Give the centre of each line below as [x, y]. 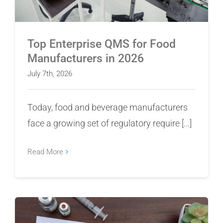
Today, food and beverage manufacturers [108, 108]
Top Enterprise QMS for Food [102, 44]
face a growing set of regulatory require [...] [110, 123]
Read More [45, 152]
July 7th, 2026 [50, 74]
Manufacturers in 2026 [86, 59]
